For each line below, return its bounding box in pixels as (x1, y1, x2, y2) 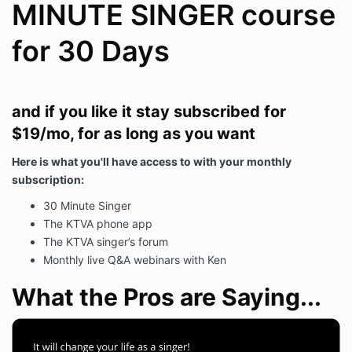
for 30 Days (12, 34, 170, 69)
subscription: (12, 173, 84, 187)
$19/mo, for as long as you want (12, 124, 255, 144)
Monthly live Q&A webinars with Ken (43, 253, 226, 267)
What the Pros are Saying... (12, 283, 321, 312)
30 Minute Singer (43, 199, 131, 213)
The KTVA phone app (43, 217, 152, 231)
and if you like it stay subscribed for (12, 102, 286, 122)
